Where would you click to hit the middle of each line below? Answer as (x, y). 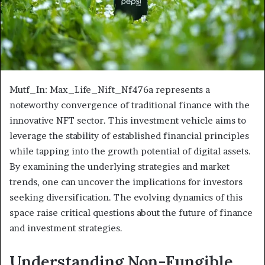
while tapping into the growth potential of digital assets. (130, 151)
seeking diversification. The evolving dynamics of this (126, 198)
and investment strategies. (66, 228)
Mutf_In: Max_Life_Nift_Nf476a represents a (110, 90)
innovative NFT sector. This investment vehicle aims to (128, 121)
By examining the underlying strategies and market (119, 167)
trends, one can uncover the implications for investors (126, 182)
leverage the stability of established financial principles (129, 136)
